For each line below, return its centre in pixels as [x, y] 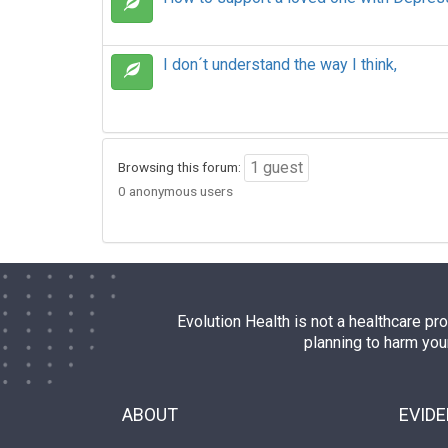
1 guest [276, 167]
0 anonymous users [175, 191]
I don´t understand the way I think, [280, 64]
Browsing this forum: [181, 166]
